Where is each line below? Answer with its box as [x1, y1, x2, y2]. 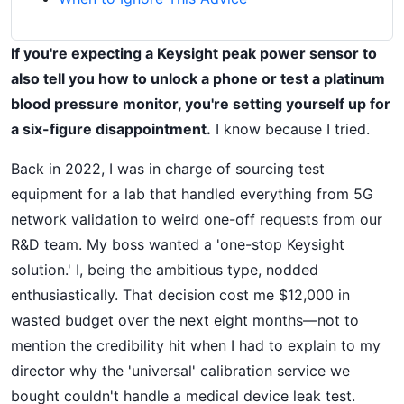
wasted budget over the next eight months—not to [11, 311, 359, 329]
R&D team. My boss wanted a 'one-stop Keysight [11, 235, 344, 253]
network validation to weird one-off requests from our [11, 210, 382, 228]
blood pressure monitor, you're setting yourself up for [11, 95, 390, 113]
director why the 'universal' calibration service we [11, 362, 350, 380]
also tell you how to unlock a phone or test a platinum [11, 69, 385, 87]
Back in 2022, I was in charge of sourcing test [11, 160, 325, 178]
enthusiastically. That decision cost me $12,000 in [11, 286, 350, 304]
